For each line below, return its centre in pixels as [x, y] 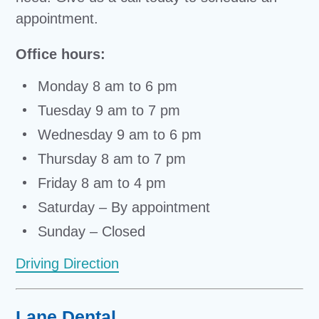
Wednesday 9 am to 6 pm [118, 135]
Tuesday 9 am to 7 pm [107, 110]
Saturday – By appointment [122, 207]
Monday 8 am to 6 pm [106, 86]
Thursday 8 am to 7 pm [110, 159]
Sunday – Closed [90, 231]
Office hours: [61, 54]
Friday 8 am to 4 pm [100, 183]
